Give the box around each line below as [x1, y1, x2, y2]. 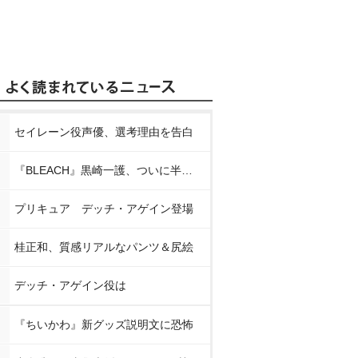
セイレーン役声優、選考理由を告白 [14, 125, 193, 138]
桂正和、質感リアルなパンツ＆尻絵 [14, 241, 193, 253]
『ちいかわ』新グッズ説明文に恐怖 [14, 318, 193, 331]
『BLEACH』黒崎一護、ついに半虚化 [181, 164, 193, 177]
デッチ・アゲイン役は [14, 279, 126, 292]
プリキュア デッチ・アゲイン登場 [14, 202, 193, 215]
